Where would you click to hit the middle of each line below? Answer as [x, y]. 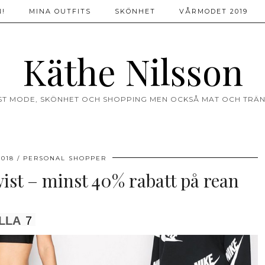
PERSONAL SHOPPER [65, 158]
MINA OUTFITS [60, 11]
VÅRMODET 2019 [214, 11]
